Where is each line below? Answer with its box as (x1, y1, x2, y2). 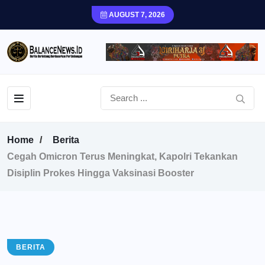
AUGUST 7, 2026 (106, 11, 165, 19)
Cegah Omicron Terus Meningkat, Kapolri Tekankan (7, 151, 238, 162)
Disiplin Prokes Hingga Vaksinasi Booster (7, 168, 194, 179)
